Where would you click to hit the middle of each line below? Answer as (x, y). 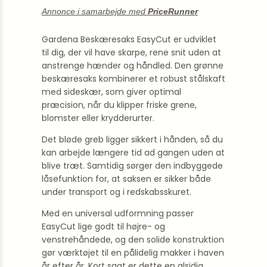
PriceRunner (173, 11)
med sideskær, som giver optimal (111, 92)
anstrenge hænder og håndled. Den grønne (133, 66)
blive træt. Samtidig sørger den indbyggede (132, 166)
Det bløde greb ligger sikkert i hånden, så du (132, 139)
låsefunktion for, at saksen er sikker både (126, 179)
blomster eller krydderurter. (98, 118)
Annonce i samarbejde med (95, 11)
